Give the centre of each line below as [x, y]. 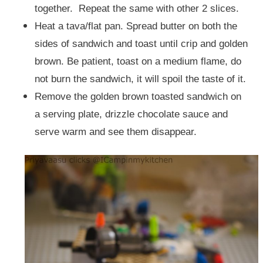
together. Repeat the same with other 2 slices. [136, 8]
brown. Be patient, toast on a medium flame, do [138, 61]
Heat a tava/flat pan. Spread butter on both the [136, 26]
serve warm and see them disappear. [115, 131]
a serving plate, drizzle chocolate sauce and [131, 114]
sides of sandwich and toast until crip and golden [141, 43]
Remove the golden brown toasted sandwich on [138, 96]
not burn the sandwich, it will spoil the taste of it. [140, 79]
